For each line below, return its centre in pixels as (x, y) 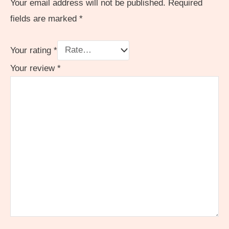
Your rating (32, 50)
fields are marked (45, 18)
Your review (34, 68)
